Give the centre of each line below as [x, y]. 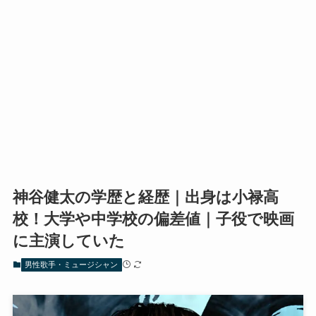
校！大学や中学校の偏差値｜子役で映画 [153, 219]
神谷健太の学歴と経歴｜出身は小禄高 [145, 197]
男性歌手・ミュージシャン [72, 265]
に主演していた [68, 241]
